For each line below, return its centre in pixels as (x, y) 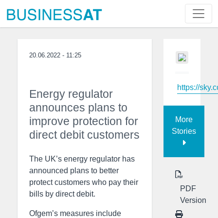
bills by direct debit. (62, 194)
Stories (184, 131)
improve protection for (84, 121)
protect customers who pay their (84, 182)
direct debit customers (84, 135)
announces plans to (78, 108)
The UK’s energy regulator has (82, 159)
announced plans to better (74, 171)
